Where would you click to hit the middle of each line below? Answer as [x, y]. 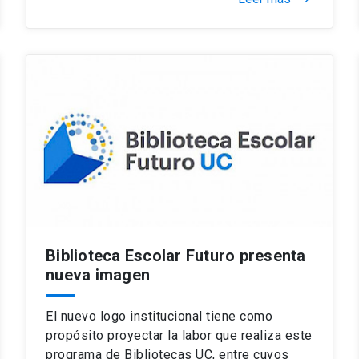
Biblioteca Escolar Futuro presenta [176, 255]
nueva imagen [98, 274]
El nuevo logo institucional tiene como [159, 316]
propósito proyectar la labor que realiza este [179, 335]
